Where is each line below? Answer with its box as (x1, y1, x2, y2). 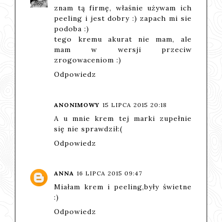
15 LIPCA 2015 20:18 (103, 101, 167, 109)
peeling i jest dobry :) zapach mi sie (54, 14, 192, 23)
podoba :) (54, 24, 90, 34)
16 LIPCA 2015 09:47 (77, 169, 143, 177)
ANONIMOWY (54, 101, 100, 109)
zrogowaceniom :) (54, 55, 122, 65)
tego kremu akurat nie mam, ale (54, 35, 192, 44)
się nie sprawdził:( (54, 124, 123, 133)
